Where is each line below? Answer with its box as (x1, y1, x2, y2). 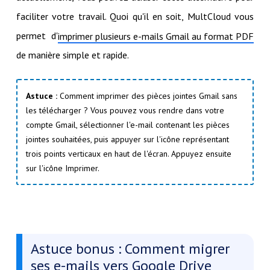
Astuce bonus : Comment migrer (30, 239, 230, 258)
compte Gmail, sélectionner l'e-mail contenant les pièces (25, 119, 230, 130)
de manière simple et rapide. (16, 48, 129, 61)
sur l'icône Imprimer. (25, 162, 99, 174)
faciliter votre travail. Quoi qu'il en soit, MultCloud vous (16, 10, 254, 22)
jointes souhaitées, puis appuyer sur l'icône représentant (25, 133, 229, 145)
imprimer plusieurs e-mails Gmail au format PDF (58, 30, 254, 42)
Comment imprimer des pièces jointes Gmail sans (57, 90, 237, 101)
